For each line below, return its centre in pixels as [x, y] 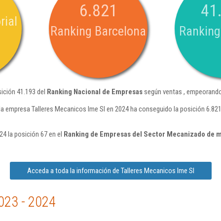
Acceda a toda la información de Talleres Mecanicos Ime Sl [110, 171]
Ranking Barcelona [98, 31]
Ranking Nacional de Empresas [95, 92]
